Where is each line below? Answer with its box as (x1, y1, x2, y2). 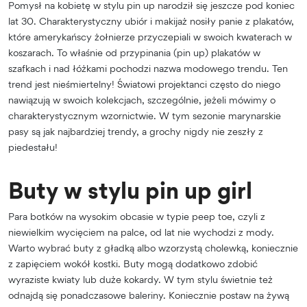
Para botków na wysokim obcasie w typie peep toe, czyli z (8, 210, 265, 223)
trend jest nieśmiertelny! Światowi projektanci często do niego (8, 78, 280, 90)
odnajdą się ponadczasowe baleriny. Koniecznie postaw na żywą (8, 289, 289, 302)
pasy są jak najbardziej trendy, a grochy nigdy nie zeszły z (8, 125, 263, 138)
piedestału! (8, 141, 58, 153)
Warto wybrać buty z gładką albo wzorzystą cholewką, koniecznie (8, 242, 298, 254)
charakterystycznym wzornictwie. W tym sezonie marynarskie (8, 110, 281, 122)
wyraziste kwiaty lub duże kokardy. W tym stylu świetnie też (8, 273, 273, 286)
